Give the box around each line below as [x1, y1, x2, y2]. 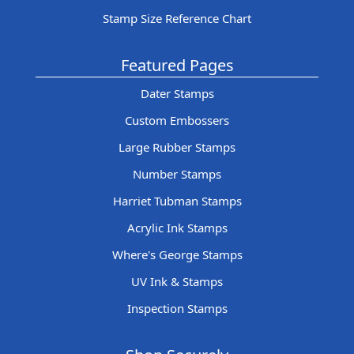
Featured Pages [120, 55, 234, 77]
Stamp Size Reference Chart [103, 10, 251, 27]
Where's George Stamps [111, 247, 243, 263]
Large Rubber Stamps [119, 139, 235, 156]
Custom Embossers [125, 112, 229, 129]
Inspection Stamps [126, 300, 228, 317]
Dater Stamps [140, 85, 214, 102]
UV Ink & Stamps [131, 273, 223, 290]
